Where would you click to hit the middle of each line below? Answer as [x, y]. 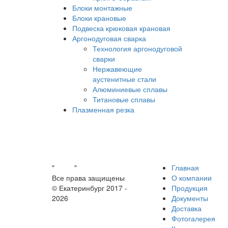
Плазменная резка [103, 109]
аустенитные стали [124, 79]
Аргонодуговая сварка [109, 38]
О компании [192, 178]
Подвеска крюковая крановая [121, 28]
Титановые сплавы [124, 99]
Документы [190, 198]
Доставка [187, 208]
